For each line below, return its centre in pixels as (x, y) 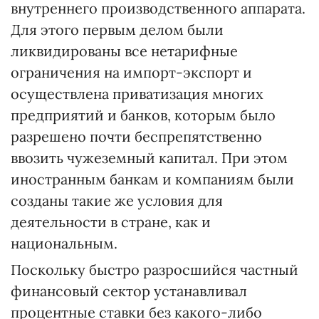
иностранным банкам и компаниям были (152, 179)
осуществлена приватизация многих (137, 94)
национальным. (64, 243)
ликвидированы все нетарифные (124, 51)
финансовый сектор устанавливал (129, 291)
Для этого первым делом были (117, 30)
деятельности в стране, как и (111, 222)
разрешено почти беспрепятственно (136, 136)
